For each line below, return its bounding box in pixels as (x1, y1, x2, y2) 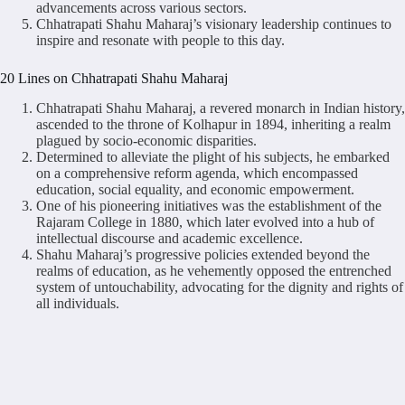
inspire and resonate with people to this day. (36, 32, 285, 48)
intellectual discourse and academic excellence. (36, 230, 303, 246)
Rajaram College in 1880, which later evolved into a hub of (36, 213, 374, 230)
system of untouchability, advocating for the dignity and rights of (36, 278, 403, 295)
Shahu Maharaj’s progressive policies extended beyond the (36, 246, 370, 262)
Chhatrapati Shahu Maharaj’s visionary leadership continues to (36, 15, 391, 32)
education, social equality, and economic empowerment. (36, 181, 354, 197)
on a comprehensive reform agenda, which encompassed (36, 165, 358, 181)
